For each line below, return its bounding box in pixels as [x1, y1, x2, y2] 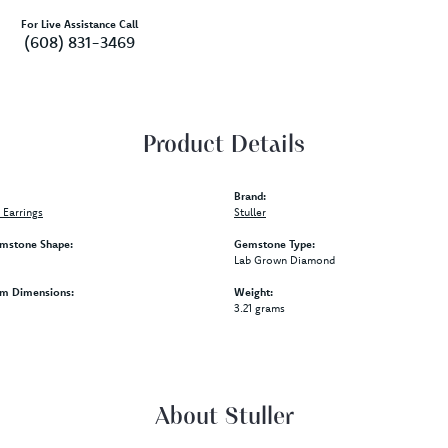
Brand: [234, 189, 266, 204]
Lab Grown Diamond [234, 253, 335, 268]
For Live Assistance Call [20, 17, 138, 32]
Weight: [234, 285, 273, 300]
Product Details [143, 134, 305, 159]
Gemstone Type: [234, 237, 315, 252]
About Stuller [154, 406, 294, 431]
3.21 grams [234, 301, 285, 316]
